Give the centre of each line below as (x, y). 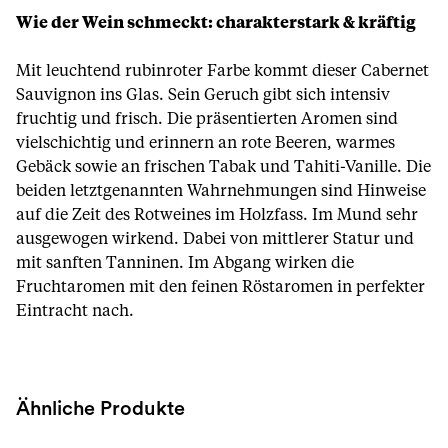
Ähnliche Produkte (100, 409)
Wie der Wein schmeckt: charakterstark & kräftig (216, 23)
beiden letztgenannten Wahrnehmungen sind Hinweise (221, 191)
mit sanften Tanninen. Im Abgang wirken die (185, 263)
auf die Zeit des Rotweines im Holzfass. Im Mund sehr (217, 215)
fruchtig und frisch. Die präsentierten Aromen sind (207, 119)
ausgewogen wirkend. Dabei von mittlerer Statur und (215, 239)
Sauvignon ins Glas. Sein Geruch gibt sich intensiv (203, 95)
